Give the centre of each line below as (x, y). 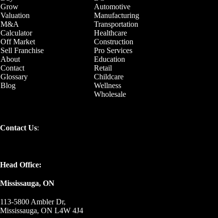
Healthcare (110, 33)
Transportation (116, 24)
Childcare (109, 77)
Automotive (112, 7)
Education (109, 59)
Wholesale (110, 94)
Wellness (108, 85)
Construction (114, 42)
